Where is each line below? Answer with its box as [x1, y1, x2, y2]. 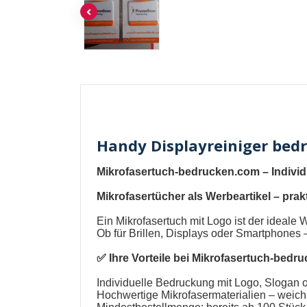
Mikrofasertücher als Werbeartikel [97, 191, 271, 203]
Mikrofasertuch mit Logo [116, 215, 232, 228]
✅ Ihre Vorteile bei [97, 252, 193, 265]
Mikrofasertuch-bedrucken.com [97, 166, 260, 178]
